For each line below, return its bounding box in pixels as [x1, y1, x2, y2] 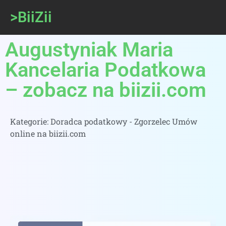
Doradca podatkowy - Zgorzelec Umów [50, 116, 197, 127]
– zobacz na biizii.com [5, 78, 206, 102]
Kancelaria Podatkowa [5, 58, 206, 82]
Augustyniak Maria [5, 38, 173, 62]
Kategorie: [10, 116, 50, 127]
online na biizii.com [10, 128, 86, 139]
